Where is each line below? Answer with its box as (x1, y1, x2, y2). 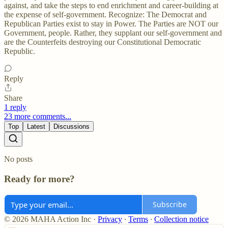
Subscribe (153, 199, 187, 209)
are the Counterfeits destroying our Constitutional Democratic (4, 38, 201, 47)
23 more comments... (4, 112, 71, 121)
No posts (4, 155, 33, 164)
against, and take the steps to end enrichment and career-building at (4, 1, 218, 10)
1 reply (4, 103, 26, 112)
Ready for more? (4, 173, 75, 184)
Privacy (98, 214, 122, 223)
